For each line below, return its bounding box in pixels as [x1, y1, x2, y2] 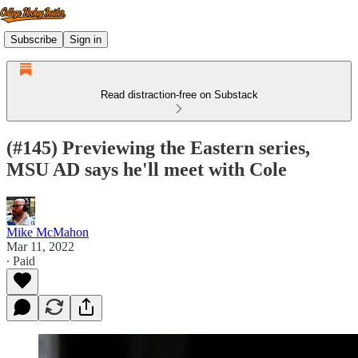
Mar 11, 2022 [6, 239, 74, 253]
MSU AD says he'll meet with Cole [6, 158, 287, 180]
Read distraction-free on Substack [100, 89, 258, 101]
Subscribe [10, 33, 57, 46]
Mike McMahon [6, 225, 89, 239]
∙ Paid [6, 253, 35, 268]
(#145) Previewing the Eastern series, [6, 137, 310, 158]
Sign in [70, 33, 101, 46]
